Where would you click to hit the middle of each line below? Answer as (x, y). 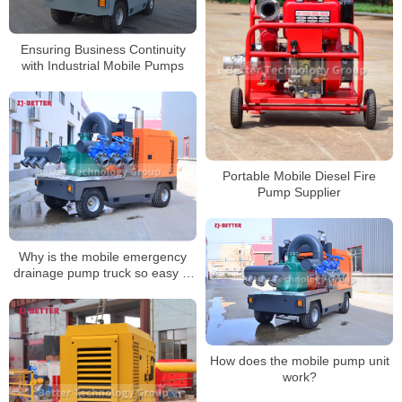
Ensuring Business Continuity (103, 49)
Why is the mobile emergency (103, 256)
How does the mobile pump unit (299, 360)
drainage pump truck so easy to (103, 272)
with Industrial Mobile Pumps (103, 65)
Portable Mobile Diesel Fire (299, 175)
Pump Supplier (299, 192)
